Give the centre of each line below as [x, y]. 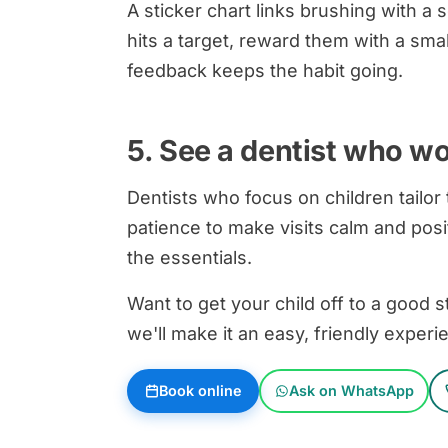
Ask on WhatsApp [351, 390]
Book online [200, 390]
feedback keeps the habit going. [265, 70]
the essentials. [190, 257]
